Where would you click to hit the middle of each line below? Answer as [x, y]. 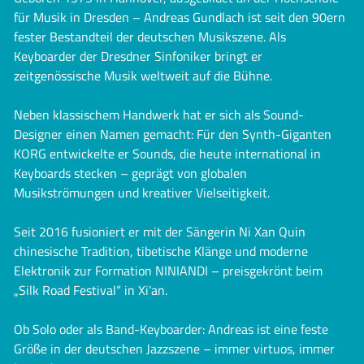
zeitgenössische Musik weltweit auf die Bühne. [143, 75]
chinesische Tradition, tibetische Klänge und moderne [161, 251]
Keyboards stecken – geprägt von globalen [130, 173]
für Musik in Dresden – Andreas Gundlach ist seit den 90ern [180, 17]
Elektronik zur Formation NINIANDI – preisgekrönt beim [168, 270]
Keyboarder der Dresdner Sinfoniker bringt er [138, 56]
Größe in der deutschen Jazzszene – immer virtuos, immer [174, 348]
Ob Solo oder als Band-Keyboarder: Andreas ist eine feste [171, 329]
